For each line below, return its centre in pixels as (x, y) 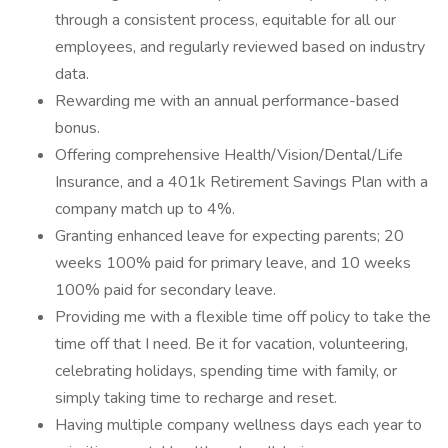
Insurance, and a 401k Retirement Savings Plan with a (241, 182)
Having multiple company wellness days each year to (238, 425)
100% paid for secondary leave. (165, 290)
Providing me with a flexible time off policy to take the (243, 317)
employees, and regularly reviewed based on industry (240, 47)
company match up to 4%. (145, 209)
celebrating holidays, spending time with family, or (226, 371)
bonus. (77, 128)
